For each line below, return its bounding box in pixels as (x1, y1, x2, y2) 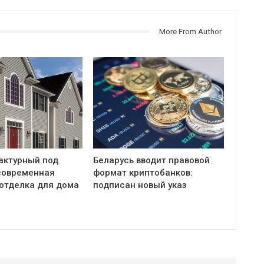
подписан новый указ (93, 179, 187, 190)
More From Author (159, 27, 222, 36)
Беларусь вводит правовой (93, 154, 210, 166)
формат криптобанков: (93, 167, 193, 178)
